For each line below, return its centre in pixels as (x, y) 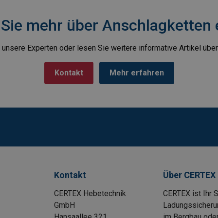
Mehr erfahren (136, 73)
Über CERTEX (189, 175)
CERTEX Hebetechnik (90, 193)
